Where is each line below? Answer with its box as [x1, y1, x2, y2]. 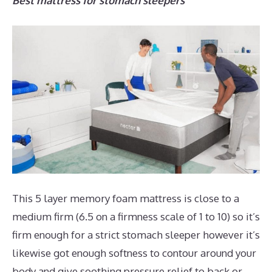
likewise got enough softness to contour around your [12, 246, 256, 259]
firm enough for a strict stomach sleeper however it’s [12, 228, 260, 241]
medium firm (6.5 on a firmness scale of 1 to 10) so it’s [12, 209, 260, 223]
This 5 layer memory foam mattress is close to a [12, 191, 239, 205]
